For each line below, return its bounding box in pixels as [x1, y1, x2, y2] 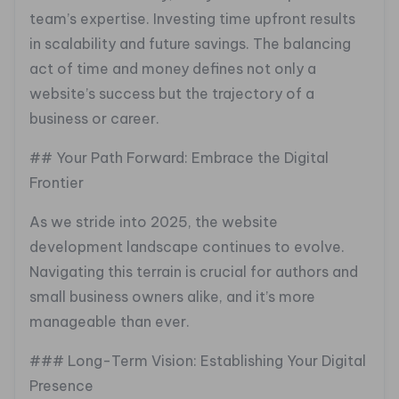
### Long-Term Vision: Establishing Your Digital [29, 352, 366, 370]
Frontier [29, 174, 84, 192]
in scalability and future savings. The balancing [29, 35, 351, 53]
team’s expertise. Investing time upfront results [29, 10, 355, 28]
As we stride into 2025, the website [29, 213, 278, 232]
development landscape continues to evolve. [29, 238, 345, 256]
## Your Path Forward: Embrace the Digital [29, 149, 329, 167]
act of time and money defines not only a [29, 60, 316, 78]
